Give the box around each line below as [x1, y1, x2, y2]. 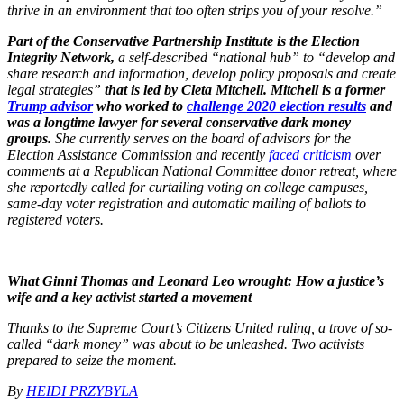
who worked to [93, 97, 187, 114]
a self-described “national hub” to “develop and [115, 49, 395, 65]
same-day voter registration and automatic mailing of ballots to [7, 195, 366, 211]
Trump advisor [7, 97, 93, 114]
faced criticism [269, 146, 352, 162]
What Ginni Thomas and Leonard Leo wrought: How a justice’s [7, 272, 384, 289]
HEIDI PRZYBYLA [26, 382, 138, 399]
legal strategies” [7, 81, 105, 97]
